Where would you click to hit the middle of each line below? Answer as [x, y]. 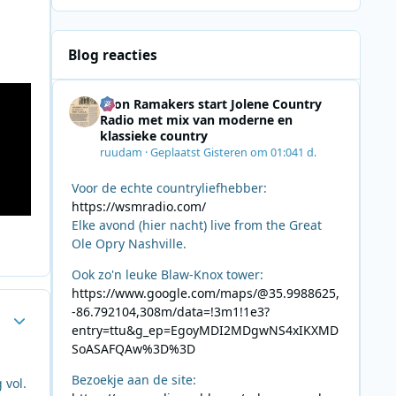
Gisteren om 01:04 [250, 152]
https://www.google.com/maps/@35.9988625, [205, 293]
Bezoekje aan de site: [133, 379]
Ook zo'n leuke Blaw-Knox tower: [167, 274]
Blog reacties [113, 55]
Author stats [40, 314]
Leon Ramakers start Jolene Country [210, 104]
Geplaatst [176, 152]
